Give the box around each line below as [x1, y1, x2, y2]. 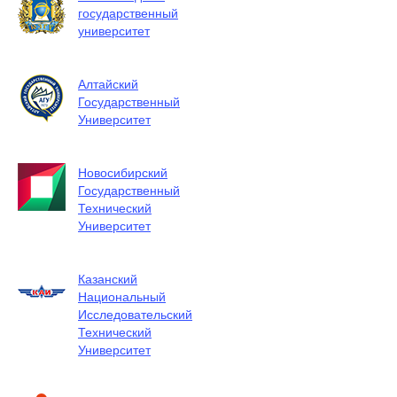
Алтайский [78, 74, 138, 92]
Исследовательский [78, 305, 192, 323]
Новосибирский [78, 163, 167, 181]
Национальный [78, 287, 166, 305]
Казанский [78, 269, 137, 287]
